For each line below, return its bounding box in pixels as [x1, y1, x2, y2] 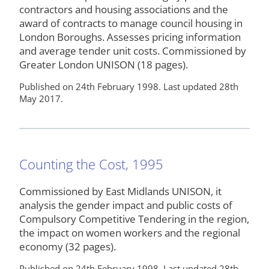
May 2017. [19, 92, 63, 104]
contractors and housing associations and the [19, 2, 228, 16]
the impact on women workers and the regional [19, 225, 240, 240]
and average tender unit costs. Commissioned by [19, 43, 246, 58]
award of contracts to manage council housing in [19, 16, 243, 30]
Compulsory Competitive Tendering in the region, [19, 211, 249, 226]
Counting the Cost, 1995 [19, 155, 163, 174]
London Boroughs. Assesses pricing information [19, 29, 241, 44]
